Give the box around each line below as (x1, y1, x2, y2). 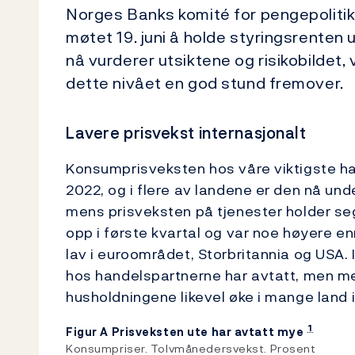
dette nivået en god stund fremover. (66, 71, 344, 95)
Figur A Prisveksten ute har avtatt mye (66, 323, 304, 340)
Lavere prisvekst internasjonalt (66, 121, 307, 145)
